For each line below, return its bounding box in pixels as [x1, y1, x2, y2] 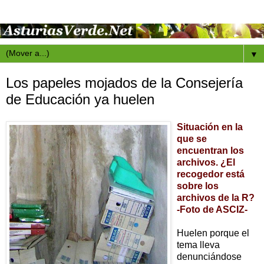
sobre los [177, 181, 219, 192]
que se [177, 134, 207, 144]
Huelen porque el [177, 228, 249, 239]
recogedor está [177, 169, 245, 180]
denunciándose [177, 252, 242, 262]
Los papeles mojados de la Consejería [6, 74, 243, 91]
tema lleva [177, 240, 220, 250]
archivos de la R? [177, 193, 255, 203]
